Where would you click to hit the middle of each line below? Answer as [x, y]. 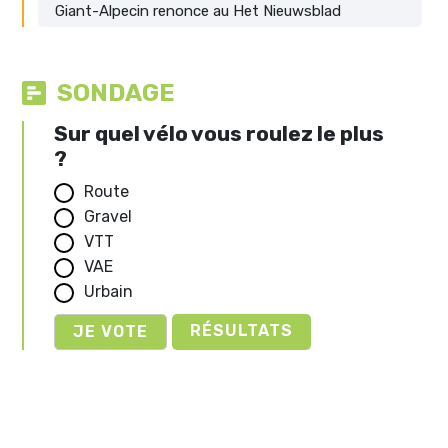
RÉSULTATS [241, 330]
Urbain [108, 291]
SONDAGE [116, 92]
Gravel [108, 217]
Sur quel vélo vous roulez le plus [219, 134]
